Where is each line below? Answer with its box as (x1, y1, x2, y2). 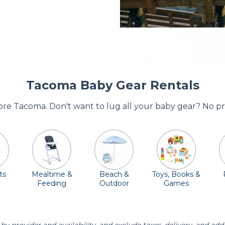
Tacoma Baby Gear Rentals (26, 78, 199, 92)
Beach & (99, 170, 129, 179)
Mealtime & (31, 170, 72, 179)
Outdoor (99, 179, 129, 188)
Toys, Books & (152, 170, 200, 179)
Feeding (37, 179, 66, 188)
